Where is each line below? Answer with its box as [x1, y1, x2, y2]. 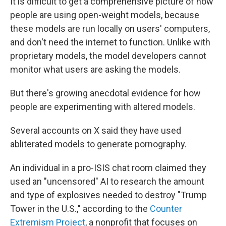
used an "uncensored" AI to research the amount [10, 176, 204, 187]
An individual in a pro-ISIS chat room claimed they [10, 162, 206, 173]
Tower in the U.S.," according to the [10, 203, 150, 214]
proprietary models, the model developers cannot [10, 50, 206, 61]
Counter [150, 203, 182, 214]
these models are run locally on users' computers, [10, 23, 210, 34]
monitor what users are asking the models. [10, 64, 181, 75]
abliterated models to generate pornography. [10, 138, 187, 149]
